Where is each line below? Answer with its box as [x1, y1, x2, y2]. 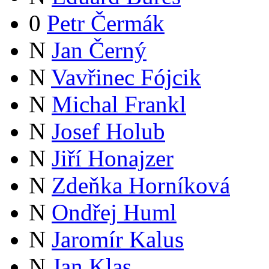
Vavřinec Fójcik [51, 64, 201, 91]
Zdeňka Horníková [52, 172, 230, 199]
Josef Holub [52, 118, 165, 145]
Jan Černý [52, 37, 147, 64]
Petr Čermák [47, 10, 165, 37]
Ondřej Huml [52, 199, 177, 226]
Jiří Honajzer [52, 145, 174, 172]
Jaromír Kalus [52, 226, 184, 253]
